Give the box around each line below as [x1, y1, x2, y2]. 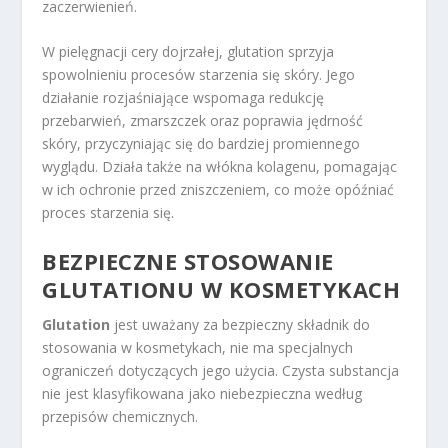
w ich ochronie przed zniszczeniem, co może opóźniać [42, 180, 395, 200]
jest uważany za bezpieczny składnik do [110, 314, 371, 334]
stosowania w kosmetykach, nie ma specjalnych [42, 337, 354, 357]
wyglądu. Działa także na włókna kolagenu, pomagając [42, 157, 398, 177]
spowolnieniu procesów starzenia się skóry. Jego [42, 65, 356, 85]
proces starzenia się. [42, 203, 175, 223]
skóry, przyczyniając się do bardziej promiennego [42, 134, 361, 154]
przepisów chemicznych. [42, 406, 199, 426]
